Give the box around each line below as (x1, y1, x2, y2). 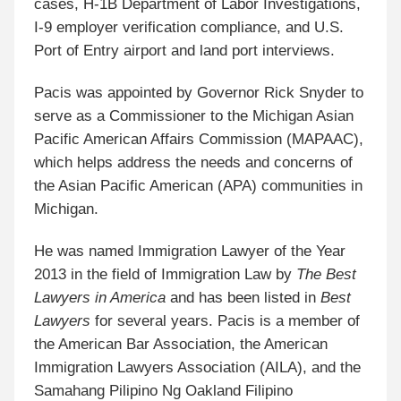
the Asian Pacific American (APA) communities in (34, 177, 363, 195)
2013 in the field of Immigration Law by (34, 265, 297, 283)
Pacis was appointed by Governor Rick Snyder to (34, 84, 364, 102)
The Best (296, 265, 357, 283)
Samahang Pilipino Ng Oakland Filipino (34, 381, 294, 399)
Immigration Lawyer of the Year (138, 242, 346, 260)
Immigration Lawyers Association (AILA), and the (34, 358, 362, 376)
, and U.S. (277, 19, 345, 37)
